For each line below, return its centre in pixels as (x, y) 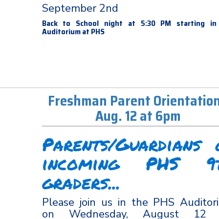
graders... (81, 182)
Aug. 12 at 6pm (138, 116)
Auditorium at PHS (73, 32)
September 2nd (81, 8)
